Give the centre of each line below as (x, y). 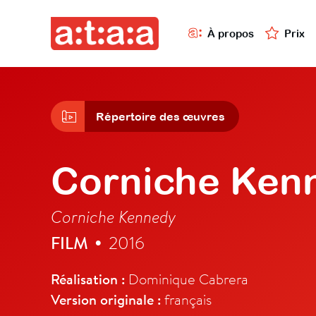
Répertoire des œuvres (160, 117)
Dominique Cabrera (187, 279)
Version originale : (106, 300)
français (186, 299)
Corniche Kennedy (113, 217)
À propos (231, 33)
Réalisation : (88, 279)
